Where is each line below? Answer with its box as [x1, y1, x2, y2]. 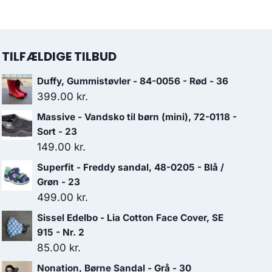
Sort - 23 [37, 126, 77, 137]
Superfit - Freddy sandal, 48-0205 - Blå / [37, 161, 224, 173]
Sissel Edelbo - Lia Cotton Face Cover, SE [37, 212, 223, 223]
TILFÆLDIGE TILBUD [2, 48, 117, 65]
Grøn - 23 [37, 176, 80, 188]
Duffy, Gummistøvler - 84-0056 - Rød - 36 [37, 75, 228, 87]
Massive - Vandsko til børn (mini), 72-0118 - [37, 111, 237, 123]
